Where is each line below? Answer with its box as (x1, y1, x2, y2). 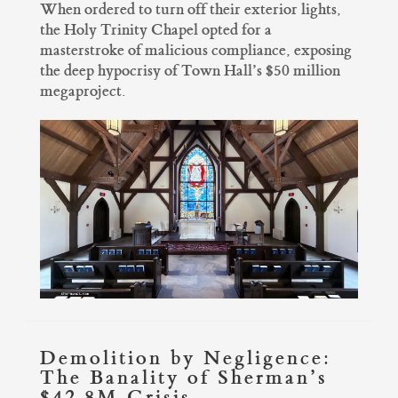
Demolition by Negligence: (40, 345, 331, 370)
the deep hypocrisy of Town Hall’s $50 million (40, 60, 340, 81)
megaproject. (40, 80, 125, 101)
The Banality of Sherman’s (40, 364, 328, 390)
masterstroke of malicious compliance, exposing (40, 39, 352, 60)
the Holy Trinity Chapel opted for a (40, 19, 272, 40)
